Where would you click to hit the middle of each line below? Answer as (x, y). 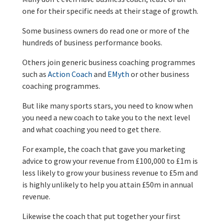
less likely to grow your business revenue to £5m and (110, 172)
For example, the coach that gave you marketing (104, 149)
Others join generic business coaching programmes (109, 62)
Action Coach (70, 74)
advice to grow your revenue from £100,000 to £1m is (110, 161)
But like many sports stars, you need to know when (107, 105)
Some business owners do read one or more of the (106, 30)
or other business (159, 74)
